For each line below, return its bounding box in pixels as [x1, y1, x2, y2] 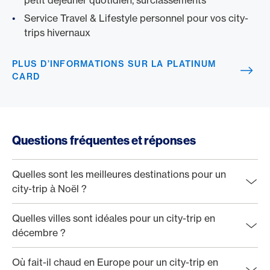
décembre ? [12, 227, 66, 239]
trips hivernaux [24, 27, 90, 39]
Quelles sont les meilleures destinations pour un [12, 168, 226, 180]
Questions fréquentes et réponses [12, 133, 196, 148]
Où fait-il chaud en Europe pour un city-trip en [12, 256, 218, 268]
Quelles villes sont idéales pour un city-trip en [12, 212, 215, 224]
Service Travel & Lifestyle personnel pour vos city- [24, 12, 248, 24]
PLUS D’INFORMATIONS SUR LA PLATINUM [12, 58, 216, 69]
